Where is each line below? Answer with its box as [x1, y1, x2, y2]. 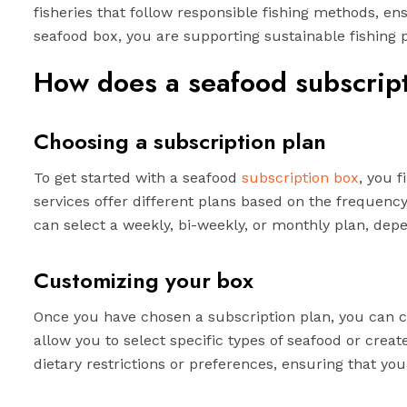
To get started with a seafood [34, 169, 242, 186]
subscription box [242, 169, 359, 186]
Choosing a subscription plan [34, 125, 326, 157]
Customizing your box [34, 264, 253, 296]
